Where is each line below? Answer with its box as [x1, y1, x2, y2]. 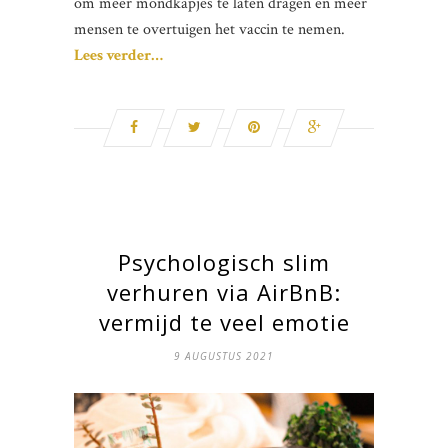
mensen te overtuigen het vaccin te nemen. [74, 19, 345, 41]
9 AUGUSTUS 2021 [174, 349, 274, 364]
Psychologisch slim [118, 247, 330, 278]
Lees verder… [74, 45, 163, 67]
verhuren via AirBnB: [107, 277, 341, 308]
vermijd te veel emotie [98, 307, 350, 338]
